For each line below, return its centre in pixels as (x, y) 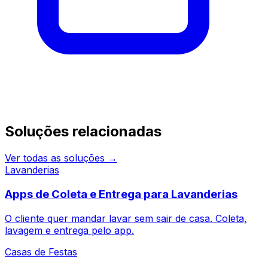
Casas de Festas (41, 252)
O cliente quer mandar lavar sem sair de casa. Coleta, (126, 218)
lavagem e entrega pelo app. (69, 230)
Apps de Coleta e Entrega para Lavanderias (121, 194)
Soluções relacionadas (83, 132)
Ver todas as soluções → (61, 158)
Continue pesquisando (55, 105)
